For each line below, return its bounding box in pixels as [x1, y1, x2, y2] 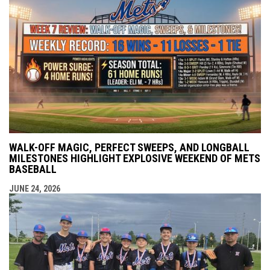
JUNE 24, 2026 [9, 184, 60, 194]
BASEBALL [9, 163, 57, 176]
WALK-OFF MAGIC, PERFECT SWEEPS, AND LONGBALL [9, 141, 250, 154]
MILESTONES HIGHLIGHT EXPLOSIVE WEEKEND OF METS [9, 152, 260, 165]
